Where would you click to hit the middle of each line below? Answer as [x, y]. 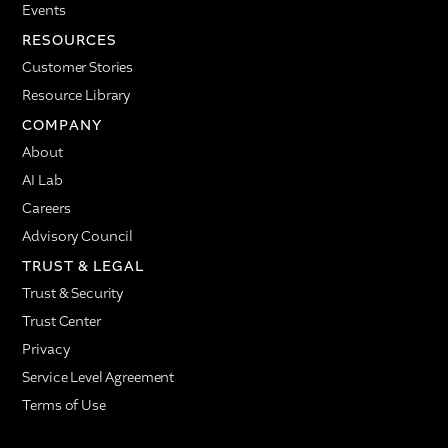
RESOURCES [70, 40]
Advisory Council [78, 235]
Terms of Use [64, 404]
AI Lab [42, 179]
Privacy [46, 348]
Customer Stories [78, 66]
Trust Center [61, 320]
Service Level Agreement [98, 376]
